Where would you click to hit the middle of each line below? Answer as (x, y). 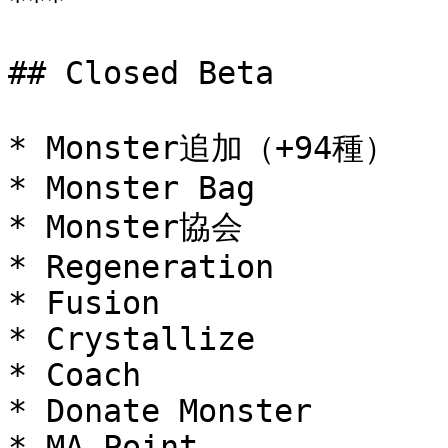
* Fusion (84, 303)
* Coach (74, 375)
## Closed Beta (141, 73)
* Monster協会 (125, 227)
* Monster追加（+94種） (202, 148)
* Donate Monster (160, 411)
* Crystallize (131, 339)
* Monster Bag (131, 188)
